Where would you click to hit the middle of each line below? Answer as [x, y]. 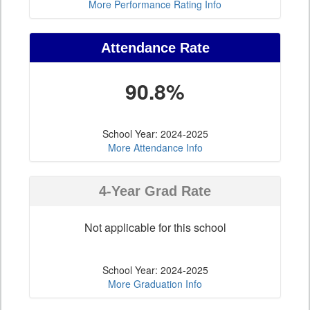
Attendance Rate [155, 48]
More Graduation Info [155, 284]
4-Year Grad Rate [155, 191]
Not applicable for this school [155, 228]
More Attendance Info [155, 148]
